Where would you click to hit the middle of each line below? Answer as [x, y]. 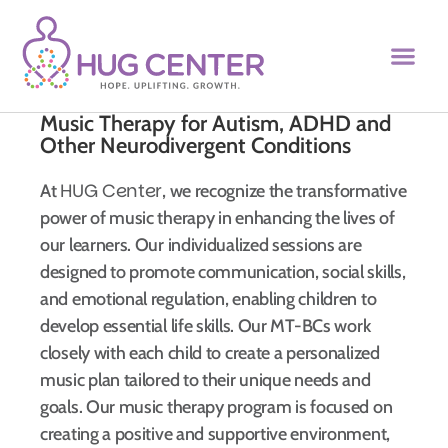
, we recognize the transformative [284, 190]
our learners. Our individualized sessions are [201, 244]
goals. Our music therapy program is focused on [216, 406]
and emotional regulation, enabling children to [208, 298]
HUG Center [111, 190]
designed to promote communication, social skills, [223, 271]
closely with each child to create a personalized [210, 352]
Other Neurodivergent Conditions [195, 145]
